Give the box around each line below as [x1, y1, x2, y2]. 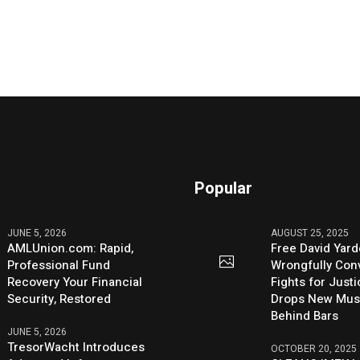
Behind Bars [271, 307, 339, 325]
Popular [194, 177, 253, 201]
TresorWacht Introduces [7, 338, 145, 357]
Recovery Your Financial [7, 273, 143, 292]
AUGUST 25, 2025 [271, 226, 350, 241]
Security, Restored [7, 290, 112, 309]
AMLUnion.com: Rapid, [7, 239, 134, 258]
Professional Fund [7, 256, 111, 275]
